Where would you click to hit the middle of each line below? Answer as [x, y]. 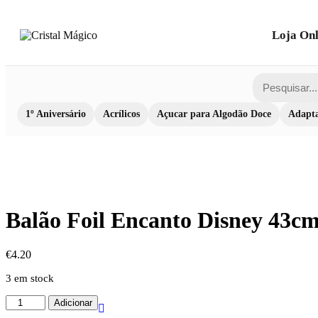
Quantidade [31, 301]
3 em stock [30, 279]
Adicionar [73, 303]
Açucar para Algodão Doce [214, 114]
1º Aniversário [56, 114]
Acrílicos [121, 114]
